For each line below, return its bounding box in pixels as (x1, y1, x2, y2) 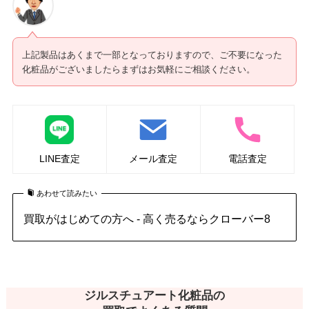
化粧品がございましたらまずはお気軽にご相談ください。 (22, 63, 256, 74)
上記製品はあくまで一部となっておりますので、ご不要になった (22, 49, 283, 60)
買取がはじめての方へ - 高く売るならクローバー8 (23, 212, 270, 226)
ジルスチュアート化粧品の (84, 289, 225, 303)
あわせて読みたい (37, 188, 98, 197)
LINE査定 (39, 152, 80, 164)
